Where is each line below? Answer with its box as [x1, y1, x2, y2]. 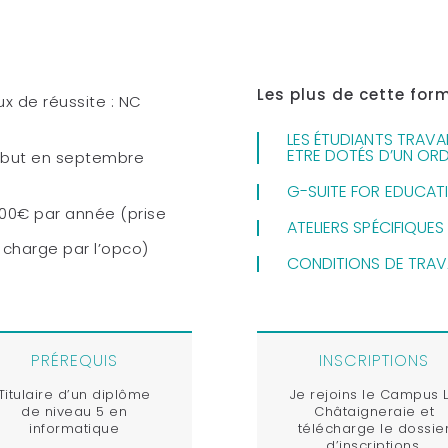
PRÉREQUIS [30, 348, 118, 372]
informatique [29, 418, 119, 438]
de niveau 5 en [21, 401, 127, 421]
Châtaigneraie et [314, 401, 434, 421]
